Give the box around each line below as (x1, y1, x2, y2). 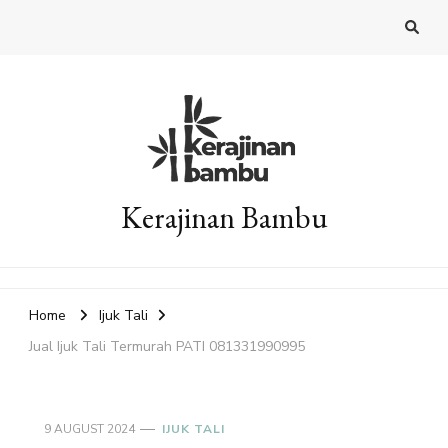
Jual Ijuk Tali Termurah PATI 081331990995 (29, 336, 305, 356)
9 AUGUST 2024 (44, 420, 135, 437)
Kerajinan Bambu (120, 197, 328, 237)
